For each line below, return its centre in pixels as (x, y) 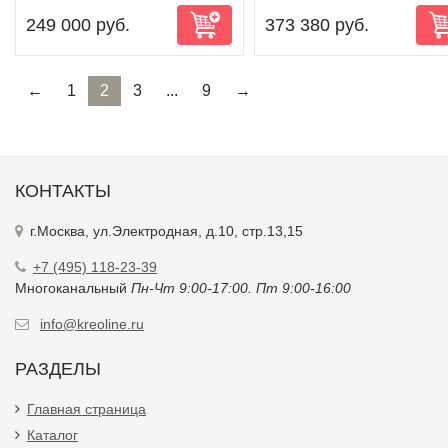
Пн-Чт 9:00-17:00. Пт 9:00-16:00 (241, 288)
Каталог (52, 435)
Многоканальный (73, 288)
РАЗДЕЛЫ (58, 369)
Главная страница (86, 409)
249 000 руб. (78, 25)
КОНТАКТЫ (63, 191)
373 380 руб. (316, 25)
